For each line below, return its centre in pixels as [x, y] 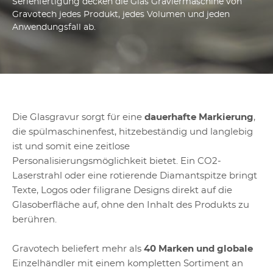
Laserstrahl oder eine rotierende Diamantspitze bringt [135, 176]
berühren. [34, 220]
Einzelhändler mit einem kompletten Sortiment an [128, 264]
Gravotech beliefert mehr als [78, 249]
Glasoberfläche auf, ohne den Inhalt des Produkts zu [131, 205]
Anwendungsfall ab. [54, 27]
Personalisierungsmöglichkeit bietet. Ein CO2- [117, 161]
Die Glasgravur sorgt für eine [78, 117]
